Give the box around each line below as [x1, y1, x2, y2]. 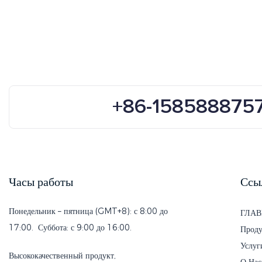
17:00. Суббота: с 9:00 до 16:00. [9, 222, 132, 233]
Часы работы [9, 176, 73, 188]
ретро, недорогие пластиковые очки [9, 8, 187, 20]
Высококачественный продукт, [9, 250, 116, 261]
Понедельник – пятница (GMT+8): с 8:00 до [9, 205, 168, 216]
